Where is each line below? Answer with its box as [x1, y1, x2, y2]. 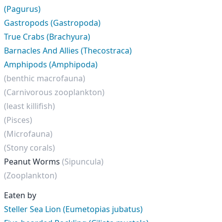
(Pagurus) [4, 3, 41, 14]
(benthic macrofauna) [4, 73, 85, 84]
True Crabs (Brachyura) [4, 31, 90, 42]
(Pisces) [4, 114, 32, 125]
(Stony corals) [4, 142, 55, 153]
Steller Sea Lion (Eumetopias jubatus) [4, 204, 143, 215]
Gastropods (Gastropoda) [4, 17, 101, 28]
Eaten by [4, 190, 36, 201]
